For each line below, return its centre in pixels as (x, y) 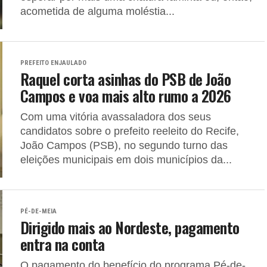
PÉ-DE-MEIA (38, 211)
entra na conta (63, 244)
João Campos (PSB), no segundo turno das (124, 145)
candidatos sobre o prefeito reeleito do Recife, (130, 131)
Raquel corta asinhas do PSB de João (126, 79)
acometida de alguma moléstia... (97, 11)
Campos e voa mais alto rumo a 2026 (126, 95)
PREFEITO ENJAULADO (53, 63)
